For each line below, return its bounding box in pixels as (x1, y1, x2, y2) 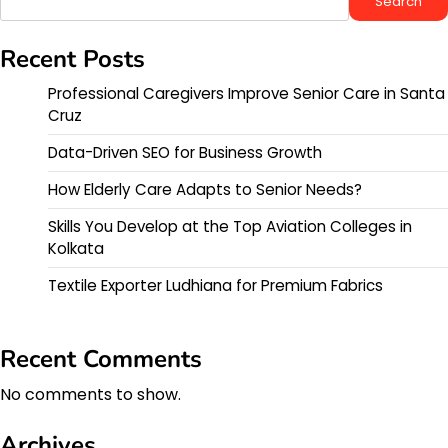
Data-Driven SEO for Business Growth (48, 142, 322, 164)
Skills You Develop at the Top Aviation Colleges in (48, 216, 412, 238)
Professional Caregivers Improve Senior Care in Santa (48, 83, 445, 105)
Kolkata (48, 238, 104, 260)
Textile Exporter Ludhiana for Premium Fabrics (48, 275, 383, 297)
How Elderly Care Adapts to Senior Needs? (48, 179, 362, 201)
